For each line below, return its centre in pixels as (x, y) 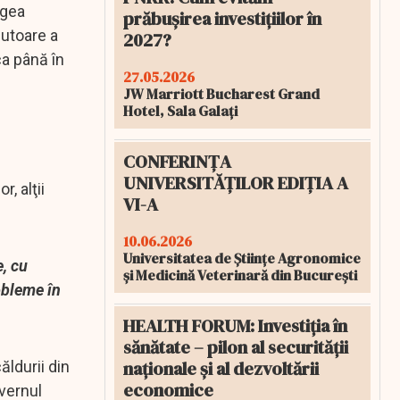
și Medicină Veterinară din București (240, 275)
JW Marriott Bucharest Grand (221, 94)
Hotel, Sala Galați (180, 111)
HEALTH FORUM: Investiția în (235, 326)
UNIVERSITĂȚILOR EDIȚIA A (236, 183)
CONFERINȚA (177, 162)
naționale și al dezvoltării (221, 369)
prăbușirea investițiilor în (222, 19)
